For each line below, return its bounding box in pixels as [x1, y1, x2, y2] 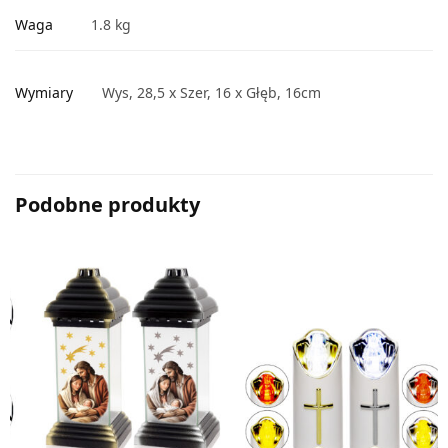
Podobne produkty [15, 191, 200, 219]
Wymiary [15, 83, 73, 103]
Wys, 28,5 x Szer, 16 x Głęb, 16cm [102, 83, 321, 103]
